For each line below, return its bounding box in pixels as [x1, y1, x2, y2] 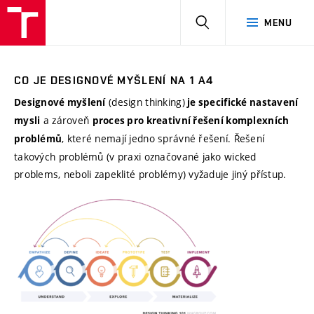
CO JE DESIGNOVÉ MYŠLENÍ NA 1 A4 [14, 74, 214, 87]
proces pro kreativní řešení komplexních [92, 114, 289, 127]
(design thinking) [105, 95, 185, 109]
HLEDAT [209, 16, 246, 27]
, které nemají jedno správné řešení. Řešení [62, 132, 265, 145]
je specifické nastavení [184, 96, 299, 109]
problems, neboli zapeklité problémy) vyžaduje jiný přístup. [14, 168, 287, 181]
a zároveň [40, 114, 93, 127]
